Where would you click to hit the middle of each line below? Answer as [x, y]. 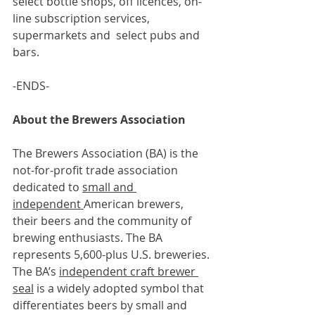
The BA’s [36, 272]
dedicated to [47, 187]
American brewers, [135, 204]
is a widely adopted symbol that [120, 289]
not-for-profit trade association [97, 171]
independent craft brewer [129, 272]
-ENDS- [31, 86]
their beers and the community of [103, 221]
